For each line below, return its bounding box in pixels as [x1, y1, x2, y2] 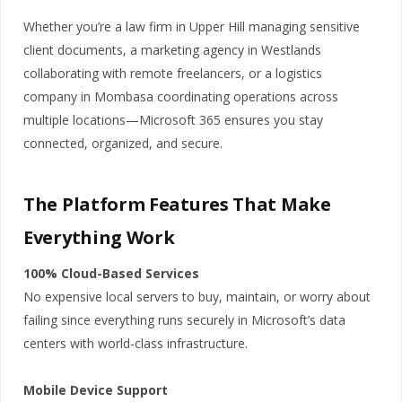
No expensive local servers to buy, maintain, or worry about [23, 287, 371, 305]
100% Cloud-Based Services [23, 264, 199, 282]
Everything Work [23, 224, 175, 249]
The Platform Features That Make [23, 191, 331, 216]
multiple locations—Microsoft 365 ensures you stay [23, 110, 323, 128]
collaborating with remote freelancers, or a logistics [23, 64, 322, 82]
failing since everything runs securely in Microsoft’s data [23, 310, 345, 328]
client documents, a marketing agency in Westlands [23, 40, 321, 58]
